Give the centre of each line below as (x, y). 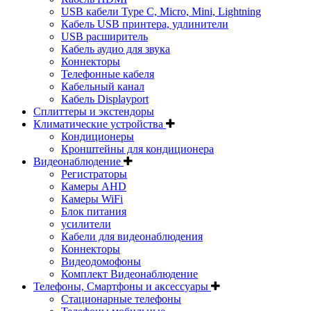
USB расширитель (104, 36)
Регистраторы (94, 174)
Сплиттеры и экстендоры (94, 111)
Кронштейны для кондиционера (137, 149)
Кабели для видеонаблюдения (132, 236)
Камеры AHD (94, 186)
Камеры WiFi (92, 199)
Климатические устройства (100, 124)
